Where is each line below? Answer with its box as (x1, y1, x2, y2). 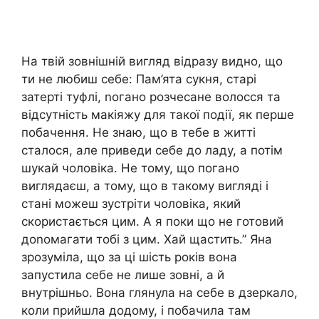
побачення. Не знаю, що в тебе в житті (21, 125, 256, 140)
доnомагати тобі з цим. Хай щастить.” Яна (21, 231, 272, 246)
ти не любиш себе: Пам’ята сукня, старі (21, 71, 256, 86)
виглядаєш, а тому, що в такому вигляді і (21, 178, 268, 193)
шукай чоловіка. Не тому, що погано (21, 160, 239, 175)
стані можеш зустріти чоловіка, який (21, 196, 241, 211)
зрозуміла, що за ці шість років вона (21, 249, 237, 264)
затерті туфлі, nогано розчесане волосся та (21, 89, 281, 104)
